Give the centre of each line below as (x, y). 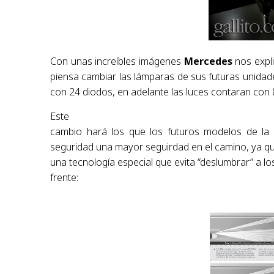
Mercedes (209, 61)
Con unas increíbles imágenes (117, 61)
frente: (65, 178)
